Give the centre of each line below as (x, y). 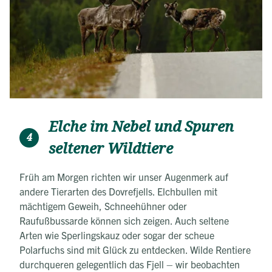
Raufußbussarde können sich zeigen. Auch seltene (124, 220)
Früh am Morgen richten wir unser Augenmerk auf (124, 176)
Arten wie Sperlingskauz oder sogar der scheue (117, 235)
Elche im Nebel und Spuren (141, 127)
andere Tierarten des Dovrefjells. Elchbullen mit (118, 191)
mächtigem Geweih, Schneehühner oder (103, 206)
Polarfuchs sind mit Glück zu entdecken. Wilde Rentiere (135, 249)
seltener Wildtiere (111, 148)
